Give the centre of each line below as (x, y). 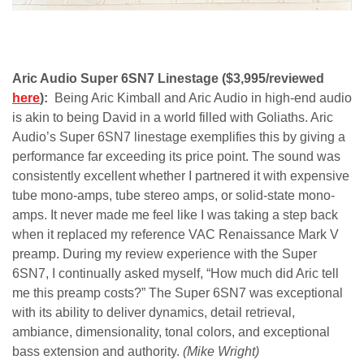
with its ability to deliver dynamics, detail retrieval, (154, 313)
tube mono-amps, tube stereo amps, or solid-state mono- (173, 196)
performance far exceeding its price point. (132, 157)
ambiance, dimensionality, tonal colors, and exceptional (171, 332)
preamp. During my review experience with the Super (165, 254)
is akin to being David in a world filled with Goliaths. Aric (173, 118)
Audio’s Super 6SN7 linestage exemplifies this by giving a (179, 137)
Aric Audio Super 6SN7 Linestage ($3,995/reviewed (168, 79)
